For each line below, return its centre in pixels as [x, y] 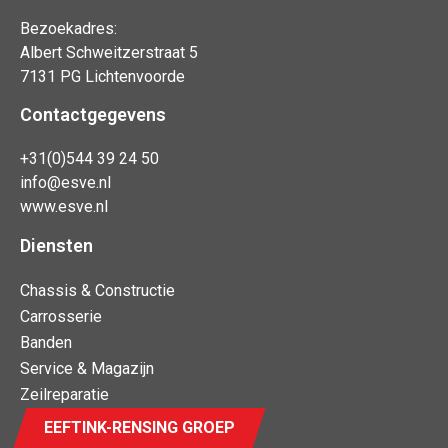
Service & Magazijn [87, 368]
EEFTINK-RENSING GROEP [139, 427]
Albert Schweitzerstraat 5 [109, 52]
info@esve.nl [65, 183]
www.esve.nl [64, 207]
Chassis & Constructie [97, 290]
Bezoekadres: [68, 28]
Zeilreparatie [64, 394]
